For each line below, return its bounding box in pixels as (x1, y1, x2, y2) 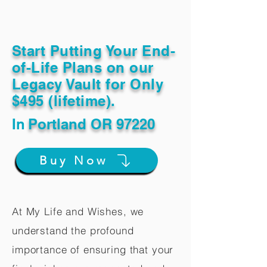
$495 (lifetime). (12, 92, 116, 109)
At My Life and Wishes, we (12, 205, 144, 218)
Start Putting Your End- (12, 42, 176, 59)
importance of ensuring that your (12, 243, 174, 256)
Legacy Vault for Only (12, 76, 164, 92)
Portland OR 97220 (28, 116, 155, 132)
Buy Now (39, 153, 108, 167)
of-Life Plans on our (12, 59, 154, 76)
